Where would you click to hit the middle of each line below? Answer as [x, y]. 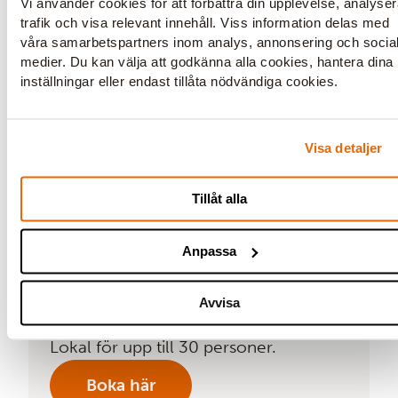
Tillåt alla [219, 199]
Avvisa [219, 303]
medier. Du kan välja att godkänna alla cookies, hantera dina [207, 62]
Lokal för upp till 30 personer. [163, 346]
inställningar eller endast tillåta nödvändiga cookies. [179, 82]
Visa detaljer [344, 148]
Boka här [121, 385]
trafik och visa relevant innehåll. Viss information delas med [205, 23]
